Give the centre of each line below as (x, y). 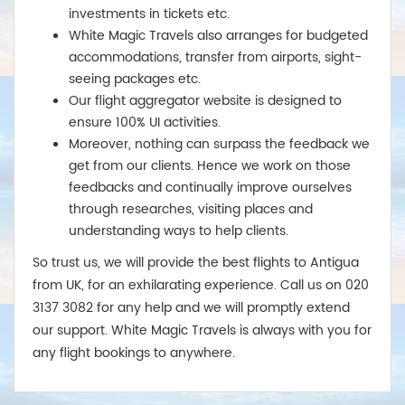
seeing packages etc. (135, 80)
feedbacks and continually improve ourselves (210, 188)
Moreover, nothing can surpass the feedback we (219, 145)
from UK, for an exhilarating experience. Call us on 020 (201, 286)
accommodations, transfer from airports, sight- (215, 58)
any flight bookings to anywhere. (134, 353)
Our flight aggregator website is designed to (205, 101)
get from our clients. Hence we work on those (210, 166)
